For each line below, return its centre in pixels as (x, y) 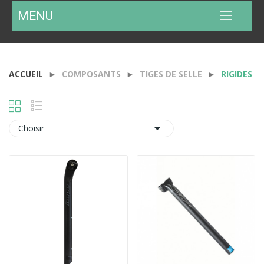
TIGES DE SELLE (171, 74)
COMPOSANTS (91, 74)
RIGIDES (237, 74)
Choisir (31, 128)
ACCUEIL (26, 74)
